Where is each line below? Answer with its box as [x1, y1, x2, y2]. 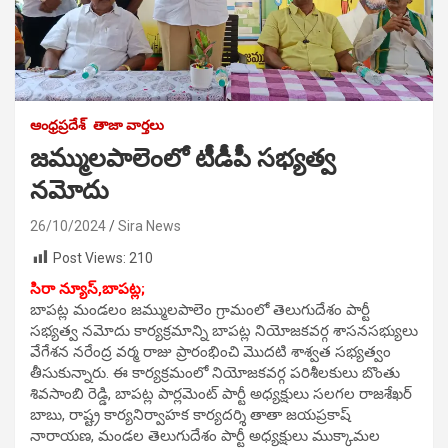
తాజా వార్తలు [93, 116, 164, 133]
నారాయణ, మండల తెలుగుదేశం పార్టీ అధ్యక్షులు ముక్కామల [30, 427, 380, 446]
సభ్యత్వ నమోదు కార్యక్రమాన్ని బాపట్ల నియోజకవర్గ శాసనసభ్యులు [30, 322, 418, 341]
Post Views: [53, 249, 126, 266]
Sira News [118, 217, 181, 234]
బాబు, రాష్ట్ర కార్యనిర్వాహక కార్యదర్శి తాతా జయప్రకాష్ [30, 406, 351, 425]
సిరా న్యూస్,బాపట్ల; [30, 280, 145, 299]
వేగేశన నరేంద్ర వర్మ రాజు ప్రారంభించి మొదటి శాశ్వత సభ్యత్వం [30, 343, 391, 362]
